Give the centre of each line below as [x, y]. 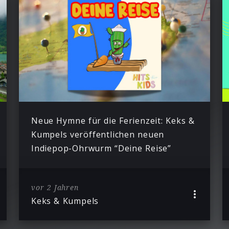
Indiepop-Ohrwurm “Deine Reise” [101, 148]
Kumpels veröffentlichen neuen [98, 135]
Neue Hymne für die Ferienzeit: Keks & [113, 121]
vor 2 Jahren [55, 187]
